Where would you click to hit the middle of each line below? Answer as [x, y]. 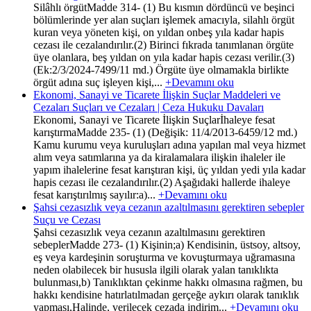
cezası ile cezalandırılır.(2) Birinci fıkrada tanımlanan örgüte [163, 44]
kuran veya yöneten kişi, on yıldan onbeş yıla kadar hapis [159, 32]
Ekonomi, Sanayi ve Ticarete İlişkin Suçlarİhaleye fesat [154, 119]
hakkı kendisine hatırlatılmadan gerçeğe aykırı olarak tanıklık [166, 294]
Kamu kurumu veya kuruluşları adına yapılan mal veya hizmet [169, 144]
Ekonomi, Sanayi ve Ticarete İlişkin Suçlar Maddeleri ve [157, 94]
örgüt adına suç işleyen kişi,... [99, 82]
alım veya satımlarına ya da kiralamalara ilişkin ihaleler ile [159, 157]
